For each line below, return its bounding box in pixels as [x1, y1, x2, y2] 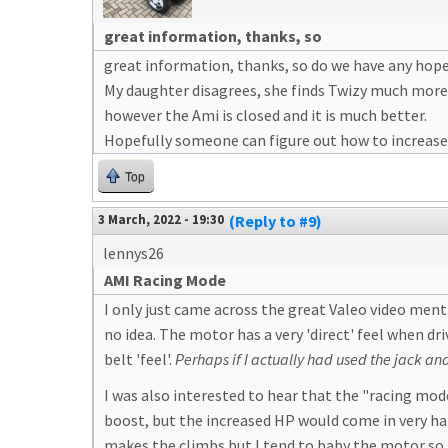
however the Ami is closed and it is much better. [104, 105, 427, 125]
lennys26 [103, 243, 164, 263]
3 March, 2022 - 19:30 [98, 211, 224, 227]
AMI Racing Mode [104, 270, 226, 290]
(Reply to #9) [229, 211, 322, 231]
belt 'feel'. [104, 349, 175, 369]
